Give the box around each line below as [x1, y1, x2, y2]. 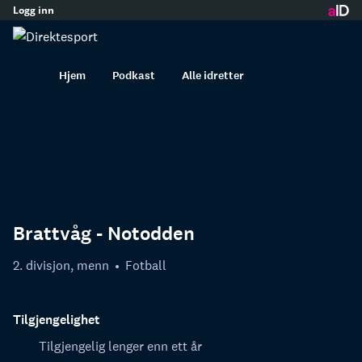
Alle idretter [182, 67, 244, 83]
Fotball [125, 257, 166, 273]
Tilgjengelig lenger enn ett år [39, 337, 202, 354]
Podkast [112, 67, 155, 83]
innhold [158, 11, 203, 27]
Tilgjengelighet [13, 310, 99, 328]
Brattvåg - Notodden [13, 221, 195, 246]
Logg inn [13, 2, 54, 17]
